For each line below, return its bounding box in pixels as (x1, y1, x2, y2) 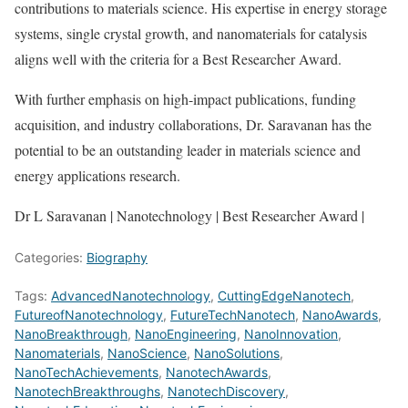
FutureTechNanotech (170, 306, 295, 322)
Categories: (15, 249, 87, 265)
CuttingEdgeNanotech (218, 287, 351, 303)
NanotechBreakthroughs (15, 382, 160, 399)
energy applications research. (15, 165, 180, 185)
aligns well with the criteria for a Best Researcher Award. (15, 48, 342, 68)
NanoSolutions (194, 344, 280, 361)
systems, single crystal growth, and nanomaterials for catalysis (15, 23, 367, 43)
